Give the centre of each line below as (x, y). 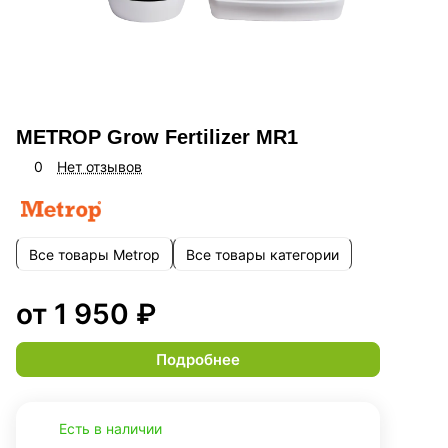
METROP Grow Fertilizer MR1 (157, 137)
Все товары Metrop (94, 254)
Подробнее (198, 360)
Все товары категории (262, 254)
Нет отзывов (99, 167)
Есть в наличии (110, 429)
